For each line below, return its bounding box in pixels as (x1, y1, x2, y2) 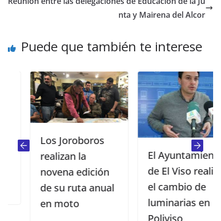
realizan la (22, 149, 68, 163)
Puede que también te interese (21, 37, 202, 55)
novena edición (22, 165, 91, 179)
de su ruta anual (22, 181, 96, 195)
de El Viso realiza (129, 164, 205, 178)
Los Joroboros (22, 134, 86, 147)
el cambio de (129, 180, 188, 193)
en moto (22, 197, 61, 211)
